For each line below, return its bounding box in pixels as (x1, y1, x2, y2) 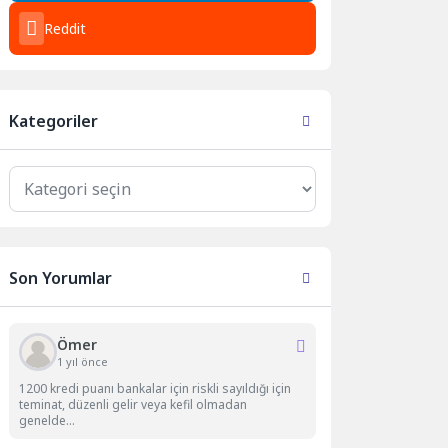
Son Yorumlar (9, 266, 113, 289)
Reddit (44, 19, 87, 39)
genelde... (19, 411, 76, 429)
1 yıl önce (57, 353, 109, 369)
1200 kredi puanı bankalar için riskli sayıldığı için (19, 379, 292, 397)
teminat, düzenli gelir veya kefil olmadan (19, 395, 248, 413)
